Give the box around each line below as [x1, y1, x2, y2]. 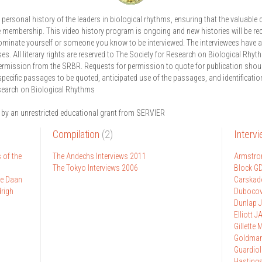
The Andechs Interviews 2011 [52, 151, 146, 161]
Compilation [52, 128, 99, 140]
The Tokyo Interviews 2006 [52, 163, 138, 173]
